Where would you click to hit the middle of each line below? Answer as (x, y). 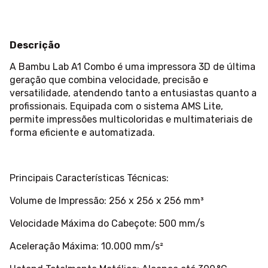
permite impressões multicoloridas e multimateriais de (131, 120)
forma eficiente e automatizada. (82, 133)
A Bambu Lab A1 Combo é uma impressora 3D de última (133, 67)
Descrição (35, 45)
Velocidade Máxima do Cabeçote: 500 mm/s (107, 224)
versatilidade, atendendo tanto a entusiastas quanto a (133, 93)
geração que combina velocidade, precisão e (109, 80)
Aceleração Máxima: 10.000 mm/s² (86, 246)
